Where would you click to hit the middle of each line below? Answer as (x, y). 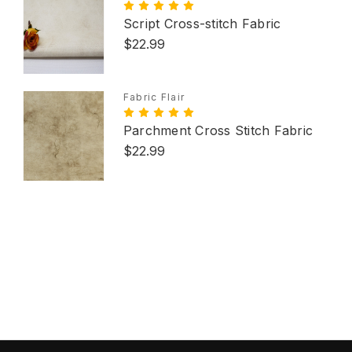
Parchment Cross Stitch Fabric (218, 130)
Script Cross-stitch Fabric (202, 24)
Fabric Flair (154, 97)
